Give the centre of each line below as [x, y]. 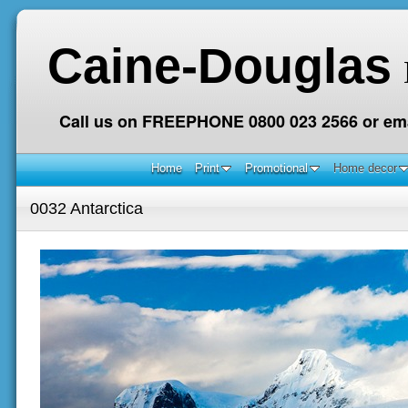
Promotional [276, 168]
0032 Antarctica [87, 208]
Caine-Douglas [219, 66]
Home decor [365, 168]
